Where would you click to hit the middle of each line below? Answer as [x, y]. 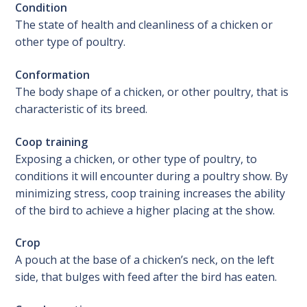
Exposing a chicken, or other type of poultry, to [136, 159]
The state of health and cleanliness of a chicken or [144, 25]
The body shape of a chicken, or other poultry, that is [152, 91]
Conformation [53, 74]
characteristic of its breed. [82, 109]
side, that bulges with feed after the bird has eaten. [146, 277]
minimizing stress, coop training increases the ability [150, 193]
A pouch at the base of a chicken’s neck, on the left [145, 260]
